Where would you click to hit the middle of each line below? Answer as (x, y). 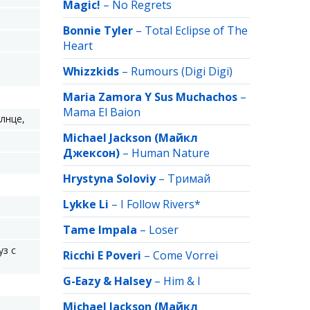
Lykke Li (86, 204)
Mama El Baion (102, 112)
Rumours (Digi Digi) (182, 71)
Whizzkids (91, 71)
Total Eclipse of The (196, 30)
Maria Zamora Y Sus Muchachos (150, 97)
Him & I (182, 281)
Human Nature (171, 153)
